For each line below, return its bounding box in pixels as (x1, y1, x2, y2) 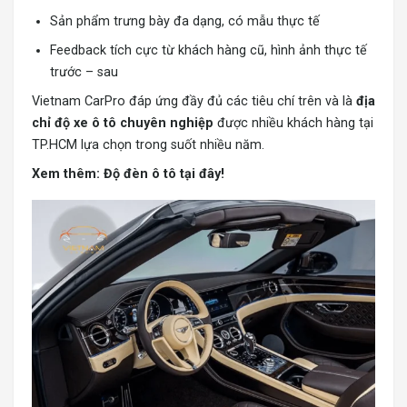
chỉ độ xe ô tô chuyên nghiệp (32, 115, 213, 132)
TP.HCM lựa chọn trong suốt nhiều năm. (32, 137, 264, 154)
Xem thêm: (32, 166, 104, 183)
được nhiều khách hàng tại (213, 115, 373, 132)
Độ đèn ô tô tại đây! (104, 166, 224, 183)
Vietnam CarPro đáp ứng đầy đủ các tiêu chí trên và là (32, 94, 356, 110)
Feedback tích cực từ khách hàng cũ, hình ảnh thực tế (50, 43, 367, 59)
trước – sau (50, 65, 118, 81)
